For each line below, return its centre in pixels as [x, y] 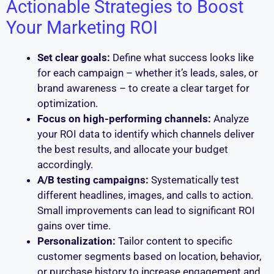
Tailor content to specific [174, 241]
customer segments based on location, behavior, [149, 256]
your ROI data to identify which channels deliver [146, 134]
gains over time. [74, 225]
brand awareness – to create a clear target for [143, 88]
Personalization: [76, 241]
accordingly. [65, 164]
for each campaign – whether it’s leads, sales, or [148, 72]
